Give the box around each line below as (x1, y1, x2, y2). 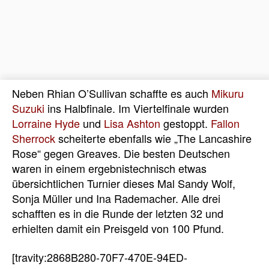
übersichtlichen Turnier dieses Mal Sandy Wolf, (12, 175, 235, 192)
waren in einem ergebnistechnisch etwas (12, 160, 207, 177)
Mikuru (211, 85, 244, 101)
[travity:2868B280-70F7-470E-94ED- (12, 249, 187, 265)
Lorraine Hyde (12, 115, 80, 131)
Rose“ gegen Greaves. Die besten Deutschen (12, 145, 230, 162)
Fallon (211, 115, 240, 131)
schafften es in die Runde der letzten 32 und (12, 205, 223, 222)
